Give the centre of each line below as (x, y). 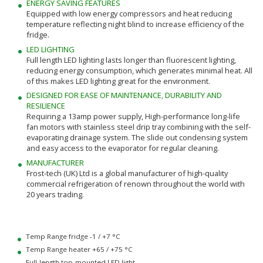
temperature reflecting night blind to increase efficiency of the (135, 24)
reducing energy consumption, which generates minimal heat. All (139, 70)
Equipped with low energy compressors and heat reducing (129, 14)
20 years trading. (55, 194)
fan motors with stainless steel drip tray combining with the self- (138, 127)
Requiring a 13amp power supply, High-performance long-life (133, 117)
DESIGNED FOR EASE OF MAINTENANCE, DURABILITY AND (124, 95)
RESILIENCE (45, 106)
